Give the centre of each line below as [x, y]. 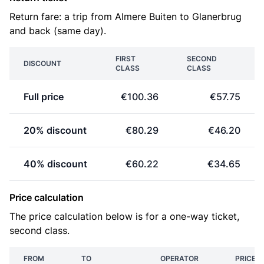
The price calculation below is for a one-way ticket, [124, 216]
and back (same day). [58, 31]
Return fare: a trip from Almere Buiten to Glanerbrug [126, 16]
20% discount [55, 130]
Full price [44, 97]
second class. [39, 230]
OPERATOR [179, 258]
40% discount [55, 164]
